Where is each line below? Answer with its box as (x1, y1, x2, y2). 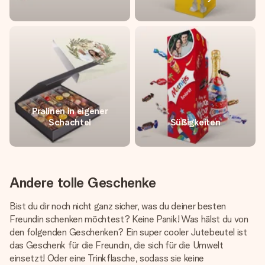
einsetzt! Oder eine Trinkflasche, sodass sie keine (9, 253, 204, 264)
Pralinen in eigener (31, 105, 108, 117)
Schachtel (48, 117, 92, 128)
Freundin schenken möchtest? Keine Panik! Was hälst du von (9, 214, 248, 225)
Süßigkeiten (170, 117, 221, 128)
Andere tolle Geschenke (9, 174, 156, 191)
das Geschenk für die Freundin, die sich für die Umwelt (9, 240, 224, 251)
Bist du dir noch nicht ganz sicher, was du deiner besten (9, 201, 227, 212)
